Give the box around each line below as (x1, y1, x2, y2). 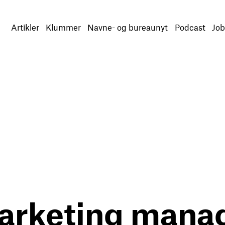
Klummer (45, 22, 81, 32)
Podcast (174, 22, 205, 32)
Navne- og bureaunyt (87, 22, 168, 32)
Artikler (11, 22, 39, 32)
